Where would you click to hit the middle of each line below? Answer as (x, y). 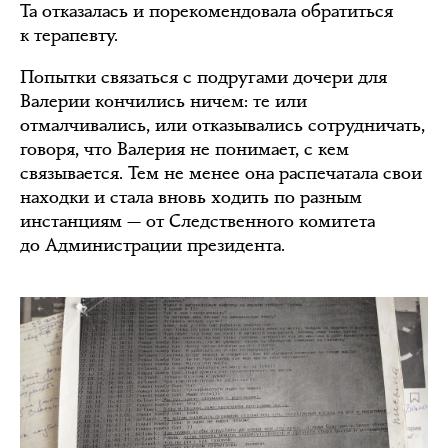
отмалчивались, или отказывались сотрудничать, (222, 125)
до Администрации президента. (152, 245)
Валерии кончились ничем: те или (163, 101)
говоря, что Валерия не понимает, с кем (184, 149)
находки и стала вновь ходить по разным (191, 197)
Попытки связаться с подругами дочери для (203, 77)
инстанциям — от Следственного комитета (197, 221)
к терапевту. (69, 35)
